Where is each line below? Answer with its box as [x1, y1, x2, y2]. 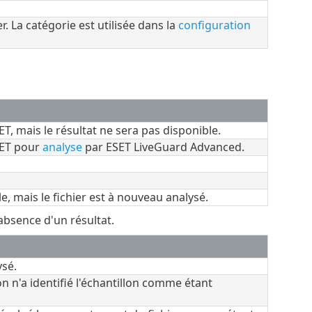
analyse [42, 139, 82, 155]
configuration [178, 17, 251, 33]
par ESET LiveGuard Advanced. [81, 139, 244, 155]
